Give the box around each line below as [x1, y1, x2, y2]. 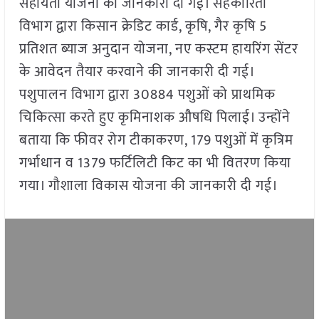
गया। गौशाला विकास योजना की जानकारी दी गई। [19, 174, 278, 199]
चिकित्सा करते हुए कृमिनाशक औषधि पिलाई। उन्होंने [19, 105, 291, 130]
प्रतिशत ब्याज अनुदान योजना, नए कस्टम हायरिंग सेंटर [19, 37, 298, 62]
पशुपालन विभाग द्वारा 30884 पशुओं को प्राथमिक [19, 83, 276, 108]
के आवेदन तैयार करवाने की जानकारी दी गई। [19, 60, 254, 85]
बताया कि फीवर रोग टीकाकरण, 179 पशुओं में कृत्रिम [19, 128, 293, 153]
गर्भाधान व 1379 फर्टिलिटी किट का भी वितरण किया [19, 151, 291, 176]
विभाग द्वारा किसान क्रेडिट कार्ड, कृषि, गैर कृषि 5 [19, 14, 267, 39]
